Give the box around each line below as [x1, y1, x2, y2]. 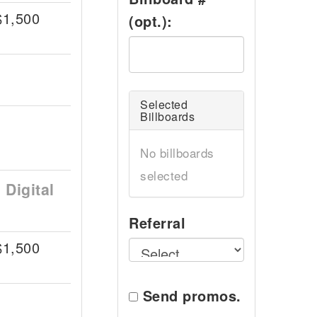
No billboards [140, 144, 214, 161]
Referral [129, 212, 185, 233]
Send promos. [142, 285, 241, 306]
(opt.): [129, 11, 173, 31]
